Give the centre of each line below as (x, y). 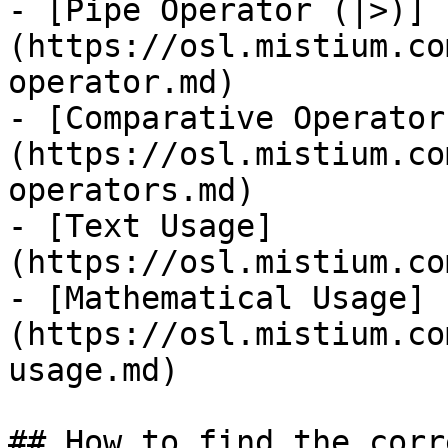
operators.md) (131, 190)
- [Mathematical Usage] (217, 298)
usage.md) (93, 370)
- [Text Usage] (141, 226)
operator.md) (122, 82)
